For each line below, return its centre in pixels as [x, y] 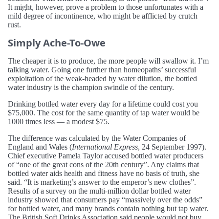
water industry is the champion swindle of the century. [91, 87]
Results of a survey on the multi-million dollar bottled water [99, 191]
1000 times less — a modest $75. [59, 121]
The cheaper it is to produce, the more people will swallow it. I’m [108, 61]
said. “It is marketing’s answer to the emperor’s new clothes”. [102, 182]
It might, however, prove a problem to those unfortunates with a [106, 7]
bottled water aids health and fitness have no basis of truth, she [104, 173]
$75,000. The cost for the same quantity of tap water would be [104, 112]
